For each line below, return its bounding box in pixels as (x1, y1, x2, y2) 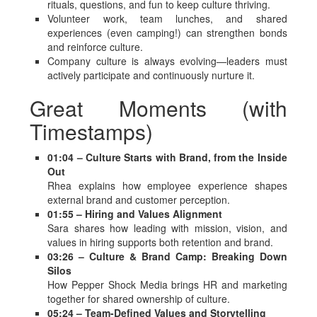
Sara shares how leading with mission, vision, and (47, 221, 287, 235)
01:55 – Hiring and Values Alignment (47, 207, 223, 221)
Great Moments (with (30, 93, 287, 123)
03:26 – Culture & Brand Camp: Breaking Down (47, 249, 287, 263)
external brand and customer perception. (47, 192, 231, 207)
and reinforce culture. (47, 40, 144, 54)
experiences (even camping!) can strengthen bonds (47, 25, 287, 40)
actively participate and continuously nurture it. (47, 68, 255, 82)
